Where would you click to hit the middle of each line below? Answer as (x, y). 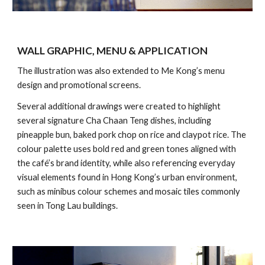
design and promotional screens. (79, 85)
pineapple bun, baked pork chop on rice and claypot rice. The (132, 135)
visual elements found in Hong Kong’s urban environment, (127, 177)
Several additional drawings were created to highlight (119, 106)
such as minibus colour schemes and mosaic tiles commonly (129, 191)
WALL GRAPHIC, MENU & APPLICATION (113, 51)
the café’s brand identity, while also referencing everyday (127, 163)
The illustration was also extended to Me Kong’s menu (121, 71)
